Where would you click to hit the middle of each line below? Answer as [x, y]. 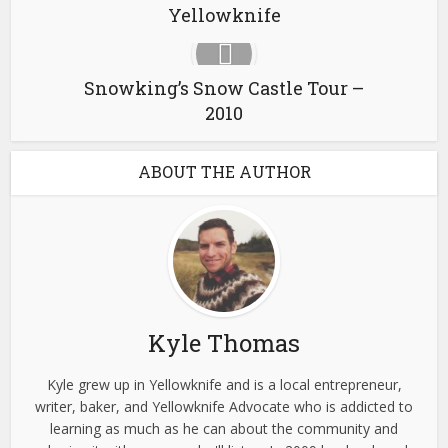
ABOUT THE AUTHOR [224, 171]
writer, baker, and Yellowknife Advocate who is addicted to [224, 406]
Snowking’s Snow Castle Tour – [224, 88]
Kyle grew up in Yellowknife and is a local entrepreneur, [224, 384]
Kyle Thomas [224, 343]
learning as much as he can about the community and [224, 428]
